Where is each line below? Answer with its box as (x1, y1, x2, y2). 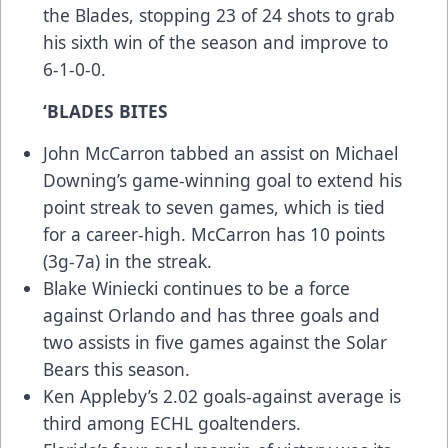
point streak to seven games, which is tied (43, 195, 385, 220)
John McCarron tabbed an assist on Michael (43, 141, 398, 166)
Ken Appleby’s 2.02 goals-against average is (43, 384, 401, 409)
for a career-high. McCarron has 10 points (43, 222, 385, 247)
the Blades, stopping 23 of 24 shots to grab (43, 3, 395, 28)
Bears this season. (43, 357, 190, 382)
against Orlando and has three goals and (43, 303, 380, 328)
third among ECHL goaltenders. (43, 411, 301, 436)
